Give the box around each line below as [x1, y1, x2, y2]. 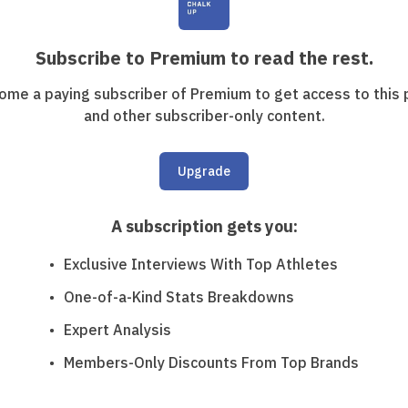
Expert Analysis [64, 321, 171, 339]
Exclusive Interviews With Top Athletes [64, 255, 338, 273]
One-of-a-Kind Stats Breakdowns [64, 288, 294, 306]
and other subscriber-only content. [83, 107, 325, 125]
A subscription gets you [110, 216, 293, 237]
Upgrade [178, 163, 230, 179]
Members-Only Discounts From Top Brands [64, 353, 359, 372]
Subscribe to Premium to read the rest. [35, 46, 373, 70]
